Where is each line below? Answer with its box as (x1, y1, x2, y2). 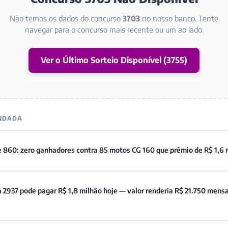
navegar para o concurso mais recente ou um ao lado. (24, 25, 204, 34)
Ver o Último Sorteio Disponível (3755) (41, 55, 187, 65)
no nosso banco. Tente (140, 14, 218, 23)
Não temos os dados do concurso (10, 14, 123, 23)
